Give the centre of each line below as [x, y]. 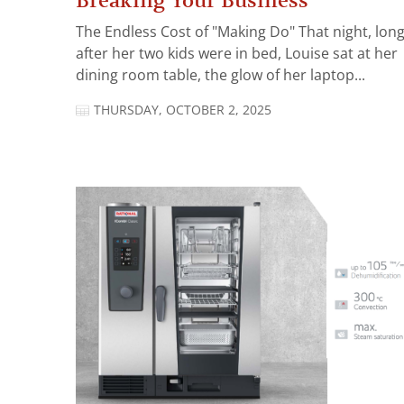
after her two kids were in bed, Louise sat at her [237, 53]
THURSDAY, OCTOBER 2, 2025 [183, 110]
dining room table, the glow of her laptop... [220, 75]
